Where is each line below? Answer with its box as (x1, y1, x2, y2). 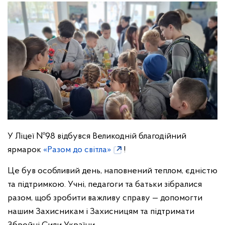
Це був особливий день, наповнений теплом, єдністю (8, 166, 217, 176)
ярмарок (8, 145, 43, 155)
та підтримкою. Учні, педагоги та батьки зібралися (8, 180, 202, 190)
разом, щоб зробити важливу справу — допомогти (8, 193, 202, 203)
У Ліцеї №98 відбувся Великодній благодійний (8, 132, 186, 142)
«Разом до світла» (43, 145, 111, 155)
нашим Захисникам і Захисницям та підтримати (8, 207, 194, 217)
